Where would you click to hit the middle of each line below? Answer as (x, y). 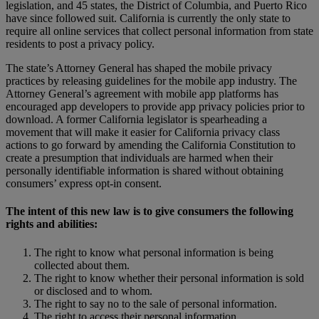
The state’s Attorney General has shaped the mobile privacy (139, 68)
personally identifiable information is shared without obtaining (145, 171)
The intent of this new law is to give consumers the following (150, 211)
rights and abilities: (52, 224)
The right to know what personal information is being (154, 252)
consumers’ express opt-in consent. (84, 184)
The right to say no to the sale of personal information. (156, 303)
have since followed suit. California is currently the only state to (148, 19)
